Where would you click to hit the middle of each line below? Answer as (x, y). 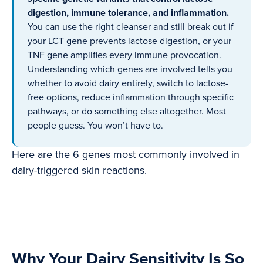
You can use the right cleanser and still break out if (131, 27)
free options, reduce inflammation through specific (131, 98)
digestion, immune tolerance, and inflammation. (128, 13)
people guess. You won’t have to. (95, 126)
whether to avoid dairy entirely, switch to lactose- (128, 84)
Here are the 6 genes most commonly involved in (126, 155)
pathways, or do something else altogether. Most (127, 112)
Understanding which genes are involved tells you (130, 70)
